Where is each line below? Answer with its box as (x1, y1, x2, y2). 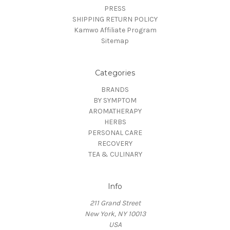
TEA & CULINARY (88, 150, 142, 159)
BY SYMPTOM (93, 96, 137, 105)
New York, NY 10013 (84, 209, 146, 219)
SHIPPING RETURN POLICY (72, 15, 158, 24)
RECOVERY (98, 139, 132, 148)
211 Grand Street (89, 199, 141, 208)
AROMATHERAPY (88, 107, 142, 116)
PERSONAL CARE (88, 128, 142, 138)
